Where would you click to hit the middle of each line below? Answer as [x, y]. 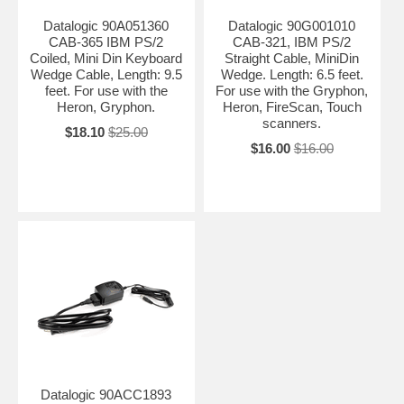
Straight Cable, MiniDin [292, 58]
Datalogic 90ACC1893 [106, 394]
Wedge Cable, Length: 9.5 [106, 74]
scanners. [292, 123]
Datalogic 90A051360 [106, 25]
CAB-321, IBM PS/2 [292, 41]
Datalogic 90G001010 [292, 25]
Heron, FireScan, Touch [292, 106]
